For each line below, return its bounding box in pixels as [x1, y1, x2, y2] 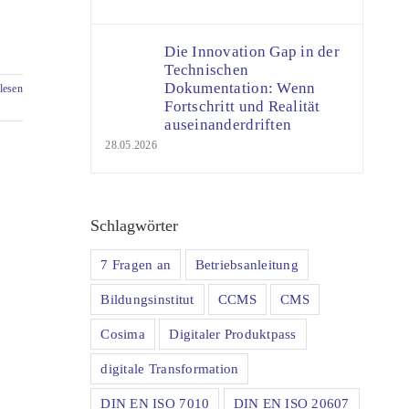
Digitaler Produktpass [169, 325, 297, 341]
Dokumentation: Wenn [164, 79, 316, 97]
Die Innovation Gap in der [164, 43, 340, 60]
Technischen [164, 61, 249, 79]
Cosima [100, 325, 145, 341]
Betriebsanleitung [194, 256, 299, 272]
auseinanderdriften [164, 116, 292, 133]
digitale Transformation [100, 360, 239, 376]
